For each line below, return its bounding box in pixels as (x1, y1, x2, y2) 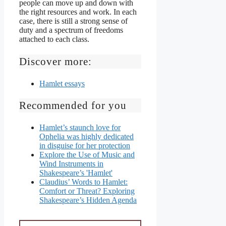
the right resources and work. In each (19, 7, 137, 16)
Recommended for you (19, 99, 127, 111)
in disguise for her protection (39, 141, 130, 150)
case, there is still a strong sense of (19, 16, 128, 25)
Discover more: (19, 55, 92, 67)
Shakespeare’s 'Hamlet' (39, 168, 112, 178)
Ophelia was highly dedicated (39, 132, 134, 141)
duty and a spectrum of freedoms (19, 25, 123, 34)
